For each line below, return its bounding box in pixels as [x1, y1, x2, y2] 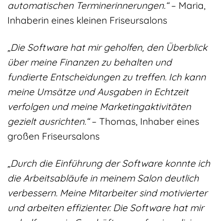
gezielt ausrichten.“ [7, 115, 89, 128]
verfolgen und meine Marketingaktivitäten [7, 101, 191, 113]
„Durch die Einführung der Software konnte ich [7, 157, 210, 170]
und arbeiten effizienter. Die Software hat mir [7, 202, 204, 214]
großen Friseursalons [7, 130, 100, 143]
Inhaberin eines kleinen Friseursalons [7, 14, 167, 27]
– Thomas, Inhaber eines [89, 115, 199, 128]
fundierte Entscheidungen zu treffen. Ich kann [7, 71, 206, 83]
